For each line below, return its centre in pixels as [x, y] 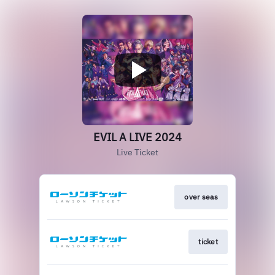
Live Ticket [137, 152]
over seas [201, 197]
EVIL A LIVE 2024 [137, 137]
